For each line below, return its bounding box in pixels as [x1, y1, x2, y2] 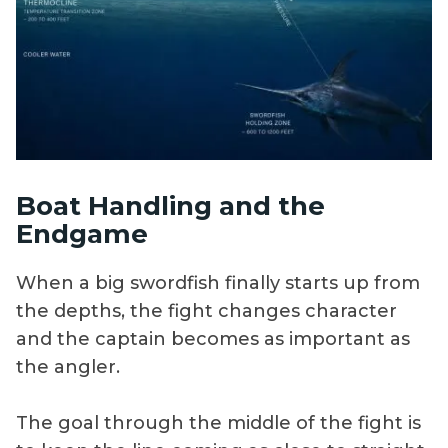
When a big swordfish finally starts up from [16, 272, 420, 295]
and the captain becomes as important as [16, 328, 410, 351]
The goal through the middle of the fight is [16, 412, 421, 435]
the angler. [16, 356, 120, 379]
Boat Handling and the [16, 189, 325, 222]
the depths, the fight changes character [16, 300, 397, 323]
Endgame [16, 217, 148, 250]
